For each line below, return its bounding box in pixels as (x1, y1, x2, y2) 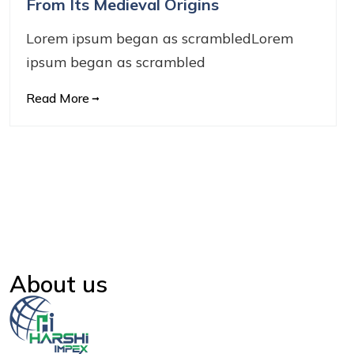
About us (9, 269, 107, 298)
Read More (26, 89, 89, 106)
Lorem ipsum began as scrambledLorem (26, 29, 293, 48)
